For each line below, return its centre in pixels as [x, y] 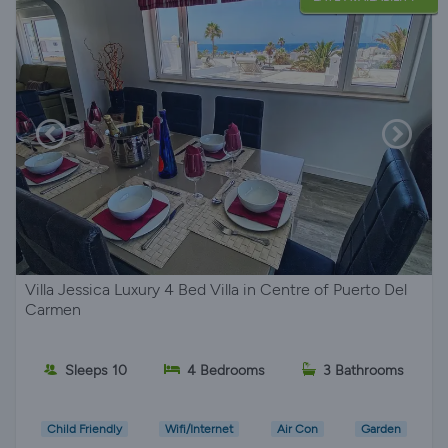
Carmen [53, 309]
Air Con [297, 428]
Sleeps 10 [95, 371]
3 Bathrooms [364, 371]
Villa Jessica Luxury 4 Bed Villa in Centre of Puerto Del [216, 289]
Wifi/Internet [199, 428]
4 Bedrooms [225, 371]
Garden [381, 428]
